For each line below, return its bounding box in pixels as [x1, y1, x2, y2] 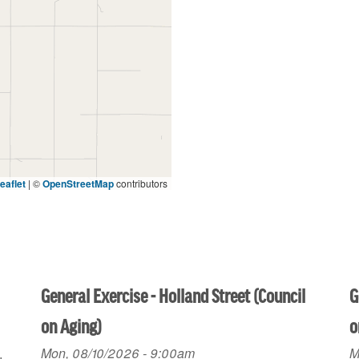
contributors [113, 175, 167, 190]
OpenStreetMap [42, 175, 114, 191]
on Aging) [41, 317, 103, 338]
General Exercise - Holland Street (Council [41, 287, 306, 308]
